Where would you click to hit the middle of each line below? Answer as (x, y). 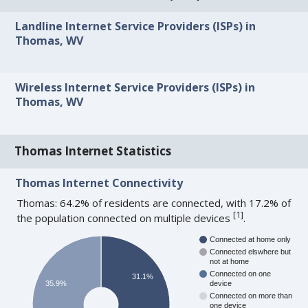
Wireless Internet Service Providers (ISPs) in (135, 88)
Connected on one (241, 274)
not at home (230, 262)
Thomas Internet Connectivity (99, 183)
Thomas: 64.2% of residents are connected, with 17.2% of (154, 202)
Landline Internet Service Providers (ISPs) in (136, 26)
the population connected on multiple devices (125, 218)
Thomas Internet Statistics (93, 151)
